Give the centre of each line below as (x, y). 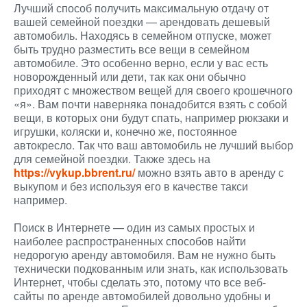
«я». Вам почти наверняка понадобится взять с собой (150, 104)
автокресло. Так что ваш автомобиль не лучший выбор (153, 145)
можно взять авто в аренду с (209, 172)
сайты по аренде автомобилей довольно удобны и (142, 296)
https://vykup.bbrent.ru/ (74, 172)
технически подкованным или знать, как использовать (151, 268)
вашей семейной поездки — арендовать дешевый (142, 22)
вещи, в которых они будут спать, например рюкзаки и (151, 118)
